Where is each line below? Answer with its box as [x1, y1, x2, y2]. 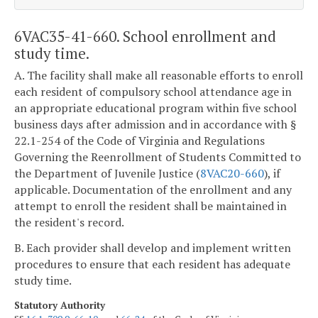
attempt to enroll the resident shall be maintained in [14, 198, 287, 214]
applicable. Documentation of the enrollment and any [14, 182, 292, 198]
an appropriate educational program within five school [14, 100, 297, 116]
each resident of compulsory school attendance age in [14, 84, 292, 100]
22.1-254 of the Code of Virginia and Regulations [14, 133, 265, 149]
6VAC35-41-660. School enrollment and [14, 26, 276, 46]
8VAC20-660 [200, 165, 264, 182]
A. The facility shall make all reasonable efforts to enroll [14, 67, 303, 84]
